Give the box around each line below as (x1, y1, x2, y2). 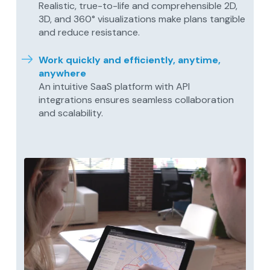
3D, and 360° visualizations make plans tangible (39, 12, 246, 25)
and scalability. (39, 106, 104, 119)
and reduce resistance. (39, 25, 140, 39)
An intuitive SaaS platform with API (39, 80, 190, 93)
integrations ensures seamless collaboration (39, 93, 234, 106)
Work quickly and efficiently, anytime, (39, 53, 221, 66)
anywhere (39, 66, 87, 80)
